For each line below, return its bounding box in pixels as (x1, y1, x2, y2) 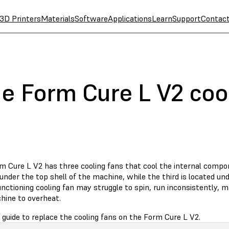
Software (74, 13, 108, 24)
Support (172, 13, 201, 24)
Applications (107, 13, 152, 24)
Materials (40, 13, 75, 24)
